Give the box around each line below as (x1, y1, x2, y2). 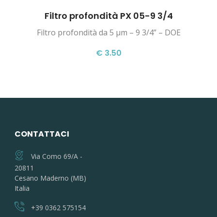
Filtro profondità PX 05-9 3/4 (44, 10, 173, 22)
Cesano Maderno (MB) (15, 173, 86, 183)
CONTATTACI (15, 128, 69, 140)
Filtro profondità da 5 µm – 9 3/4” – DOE (36, 27, 181, 38)
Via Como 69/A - (29, 152, 82, 161)
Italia (15, 184, 30, 193)
